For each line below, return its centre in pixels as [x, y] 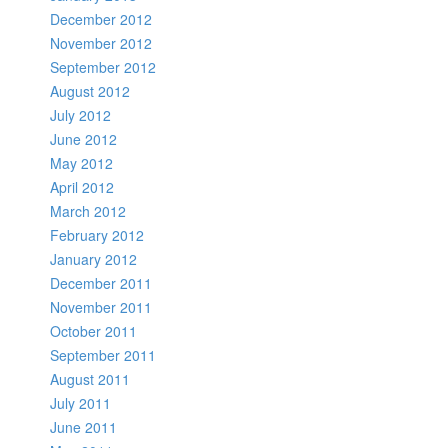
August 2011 [90, 378]
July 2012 [80, 114]
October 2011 [93, 330]
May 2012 [81, 162]
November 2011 [101, 306]
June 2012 [83, 138]
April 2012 [82, 186]
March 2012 [88, 210]
